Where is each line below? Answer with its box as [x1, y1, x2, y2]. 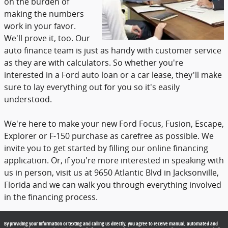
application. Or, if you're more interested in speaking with [4, 154, 224, 166]
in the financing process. [4, 191, 98, 203]
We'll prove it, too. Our [4, 32, 90, 44]
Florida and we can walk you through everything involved [4, 179, 221, 190]
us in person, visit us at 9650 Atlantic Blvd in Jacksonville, [4, 166, 219, 178]
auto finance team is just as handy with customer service [4, 44, 221, 56]
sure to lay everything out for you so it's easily [4, 81, 180, 93]
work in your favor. [4, 20, 76, 32]
